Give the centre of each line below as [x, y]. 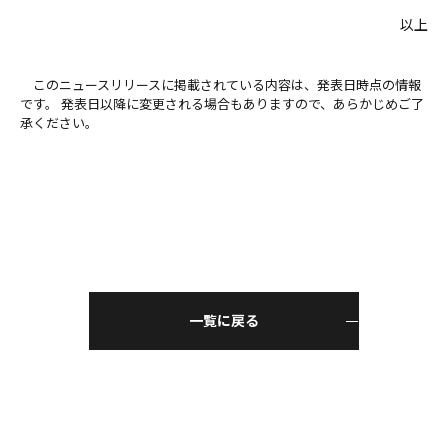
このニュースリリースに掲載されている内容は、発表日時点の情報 [220, 84]
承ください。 [59, 122]
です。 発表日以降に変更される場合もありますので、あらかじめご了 [222, 103]
